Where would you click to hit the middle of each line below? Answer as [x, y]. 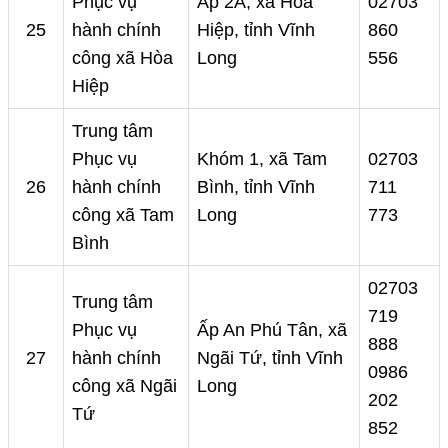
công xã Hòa [122, 58]
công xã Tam [123, 215]
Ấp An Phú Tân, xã [272, 330]
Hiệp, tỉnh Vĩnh [256, 30]
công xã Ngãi [124, 386]
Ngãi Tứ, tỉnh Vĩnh [270, 358]
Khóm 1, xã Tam [262, 159]
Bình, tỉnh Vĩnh [256, 187]
